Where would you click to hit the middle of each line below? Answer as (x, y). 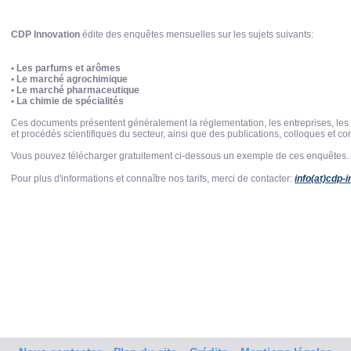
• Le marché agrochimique (69, 79)
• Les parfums (43, 68)
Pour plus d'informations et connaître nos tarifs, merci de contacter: (153, 179)
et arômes (98, 68)
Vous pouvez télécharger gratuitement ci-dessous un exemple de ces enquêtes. (180, 156)
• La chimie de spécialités (67, 101)
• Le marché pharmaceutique (75, 90)
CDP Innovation (45, 34)
